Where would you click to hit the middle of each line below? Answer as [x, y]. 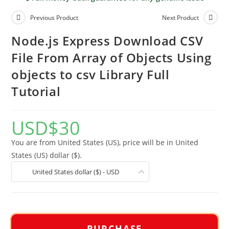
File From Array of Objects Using [111, 58]
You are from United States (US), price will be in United [105, 142]
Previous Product [54, 18]
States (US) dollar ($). [47, 155]
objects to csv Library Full [90, 74]
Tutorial [36, 91]
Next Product [180, 18]
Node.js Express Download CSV [107, 41]
